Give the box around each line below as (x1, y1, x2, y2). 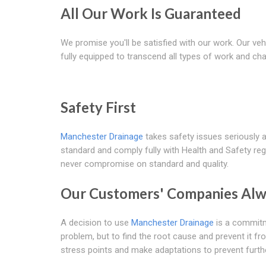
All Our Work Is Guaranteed (61, 4, 241, 22)
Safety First (61, 98, 136, 116)
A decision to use (61, 217, 131, 228)
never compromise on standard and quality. (61, 158, 229, 169)
